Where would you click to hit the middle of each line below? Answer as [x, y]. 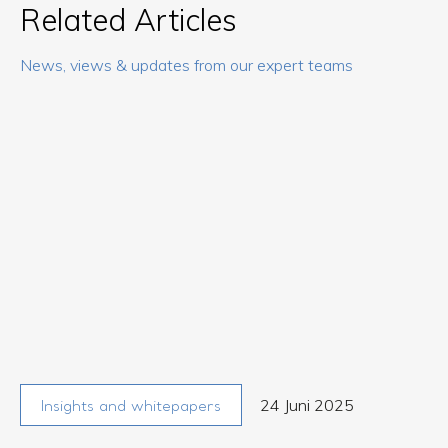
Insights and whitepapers [131, 407]
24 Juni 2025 [307, 405]
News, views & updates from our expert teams [186, 65]
